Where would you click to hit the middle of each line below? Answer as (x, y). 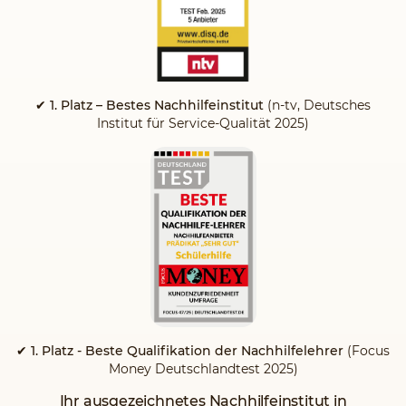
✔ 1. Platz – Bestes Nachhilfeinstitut (150, 106)
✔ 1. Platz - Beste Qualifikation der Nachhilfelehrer (182, 350)
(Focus (368, 350)
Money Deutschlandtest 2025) (203, 368)
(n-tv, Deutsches (317, 106)
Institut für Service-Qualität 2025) (203, 124)
